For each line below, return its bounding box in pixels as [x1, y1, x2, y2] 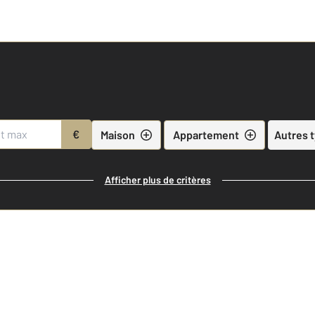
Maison [100, 127, 135, 141]
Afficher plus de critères [104, 174, 211, 186]
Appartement [172, 127, 239, 141]
